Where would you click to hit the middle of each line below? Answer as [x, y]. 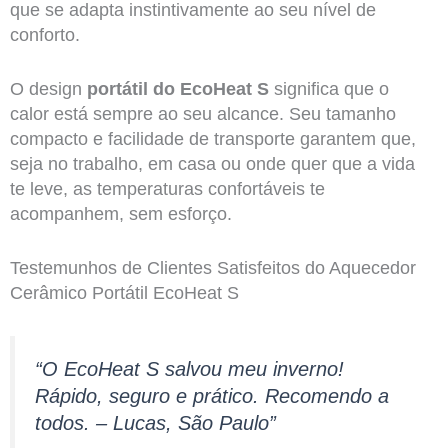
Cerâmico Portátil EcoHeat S [124, 292]
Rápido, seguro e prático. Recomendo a [211, 395]
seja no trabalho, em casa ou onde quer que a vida [212, 164]
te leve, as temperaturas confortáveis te [167, 189]
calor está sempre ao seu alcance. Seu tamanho [202, 114]
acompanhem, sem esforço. [120, 214]
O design [48, 89]
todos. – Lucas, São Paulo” [155, 422]
